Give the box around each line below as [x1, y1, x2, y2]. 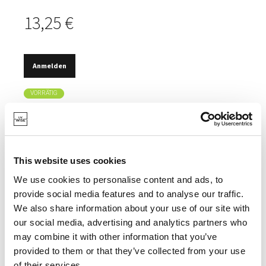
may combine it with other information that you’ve [14, 231, 217, 242]
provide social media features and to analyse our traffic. [14, 188, 244, 199]
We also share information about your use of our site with [14, 202, 250, 213]
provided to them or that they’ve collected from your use [14, 245, 245, 256]
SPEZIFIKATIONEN [24, 224, 88, 234]
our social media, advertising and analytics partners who [14, 217, 247, 227]
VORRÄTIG [30, 90, 58, 97]
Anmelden [33, 61, 66, 71]
